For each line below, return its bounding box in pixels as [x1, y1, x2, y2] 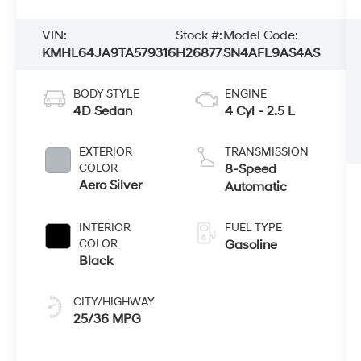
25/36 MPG [73, 311, 142, 328]
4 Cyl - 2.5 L [224, 103, 295, 120]
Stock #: [176, 27, 223, 44]
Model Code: [223, 27, 299, 44]
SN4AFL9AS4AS [223, 45, 321, 62]
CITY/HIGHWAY [73, 295, 156, 309]
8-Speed [224, 161, 276, 178]
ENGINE [224, 87, 267, 102]
